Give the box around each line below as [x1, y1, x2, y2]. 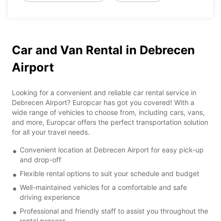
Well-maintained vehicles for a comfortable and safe [20, 183, 187, 191]
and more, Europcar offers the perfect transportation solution [12, 117, 208, 126]
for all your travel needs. [12, 127, 90, 136]
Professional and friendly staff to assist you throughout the [20, 206, 208, 215]
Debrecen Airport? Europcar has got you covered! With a [12, 98, 194, 107]
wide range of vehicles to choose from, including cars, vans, [12, 108, 205, 116]
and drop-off [20, 155, 61, 164]
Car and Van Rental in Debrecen [12, 42, 195, 57]
